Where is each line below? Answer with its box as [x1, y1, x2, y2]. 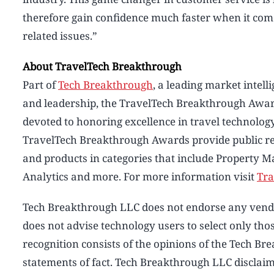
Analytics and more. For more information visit [23, 169, 257, 183]
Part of [23, 77, 58, 92]
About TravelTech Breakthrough [23, 59, 182, 73]
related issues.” [23, 28, 97, 43]
